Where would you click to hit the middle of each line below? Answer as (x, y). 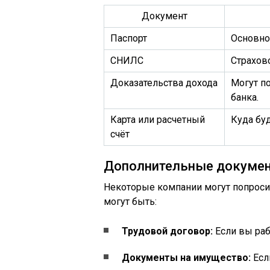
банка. (245, 97)
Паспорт (129, 38)
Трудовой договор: (167, 231)
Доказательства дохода (164, 83)
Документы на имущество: (186, 258)
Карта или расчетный (158, 120)
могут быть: (130, 202)
